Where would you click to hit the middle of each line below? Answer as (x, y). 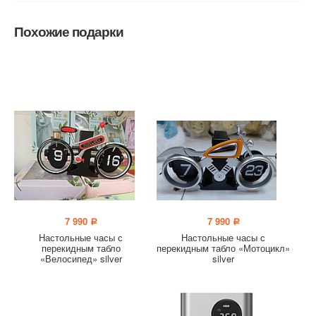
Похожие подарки (69, 31)
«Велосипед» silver (81, 259)
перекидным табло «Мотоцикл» (224, 248)
